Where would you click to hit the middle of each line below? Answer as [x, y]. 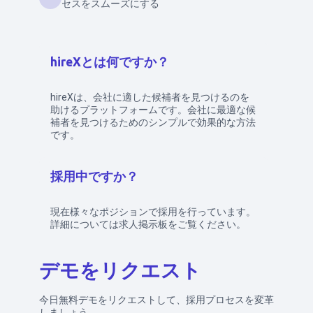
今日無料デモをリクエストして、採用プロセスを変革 [156, 300]
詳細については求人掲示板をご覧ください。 [148, 224]
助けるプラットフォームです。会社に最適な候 [153, 110]
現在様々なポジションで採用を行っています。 [153, 212]
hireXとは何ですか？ [110, 62]
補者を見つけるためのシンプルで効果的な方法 [153, 122]
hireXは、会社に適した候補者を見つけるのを [150, 97]
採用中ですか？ [94, 176]
